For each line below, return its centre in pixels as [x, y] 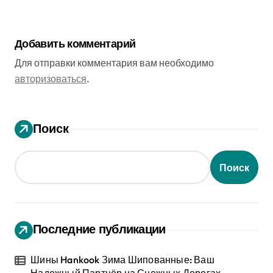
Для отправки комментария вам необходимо [114, 63]
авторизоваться [51, 79]
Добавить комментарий [75, 43]
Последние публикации [99, 229]
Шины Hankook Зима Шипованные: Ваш [122, 260]
